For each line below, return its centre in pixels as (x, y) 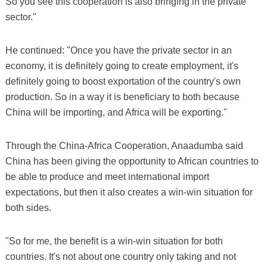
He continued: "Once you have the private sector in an (118, 50)
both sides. (28, 207)
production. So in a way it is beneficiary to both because (122, 97)
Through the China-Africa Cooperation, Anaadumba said (124, 145)
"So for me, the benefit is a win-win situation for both (114, 241)
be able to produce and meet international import (107, 176)
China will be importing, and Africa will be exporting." (116, 112)
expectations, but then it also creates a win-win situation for (129, 192)
